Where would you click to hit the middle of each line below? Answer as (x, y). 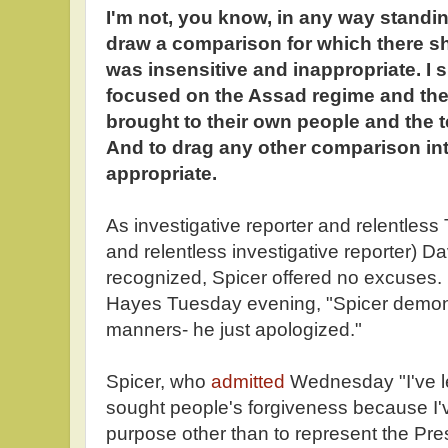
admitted (245, 381)
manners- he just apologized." (234, 329)
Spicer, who (156, 381)
